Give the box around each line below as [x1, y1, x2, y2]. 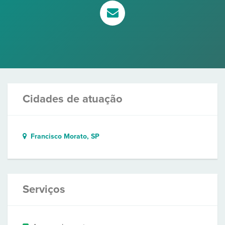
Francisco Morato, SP [27, 132, 99, 141]
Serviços [23, 183, 65, 196]
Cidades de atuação [23, 92, 123, 105]
